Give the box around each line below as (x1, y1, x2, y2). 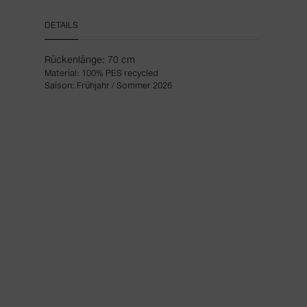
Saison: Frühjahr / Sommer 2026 (45, 82, 173, 90)
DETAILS (45, 21, 79, 30)
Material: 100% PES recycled (45, 69, 159, 78)
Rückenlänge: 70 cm (45, 56, 136, 65)
